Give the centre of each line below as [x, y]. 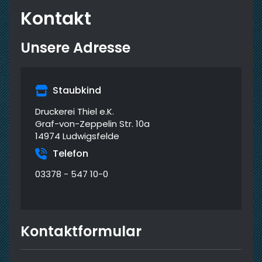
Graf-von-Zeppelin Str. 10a [92, 123]
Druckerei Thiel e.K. [75, 111]
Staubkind [77, 90]
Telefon [70, 153]
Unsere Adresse [75, 47]
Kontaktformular [81, 231]
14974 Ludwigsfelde [77, 136]
